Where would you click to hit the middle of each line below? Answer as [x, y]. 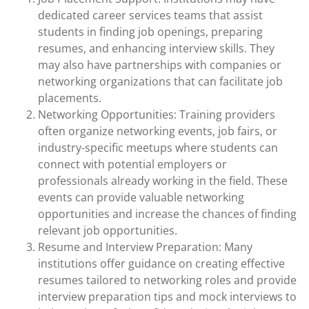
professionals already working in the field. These [163, 181]
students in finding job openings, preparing [150, 32]
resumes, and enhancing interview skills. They [156, 48]
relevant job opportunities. [108, 230]
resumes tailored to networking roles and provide [167, 280]
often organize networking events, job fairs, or [158, 131]
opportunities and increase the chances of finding [167, 214]
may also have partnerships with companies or [160, 65]
